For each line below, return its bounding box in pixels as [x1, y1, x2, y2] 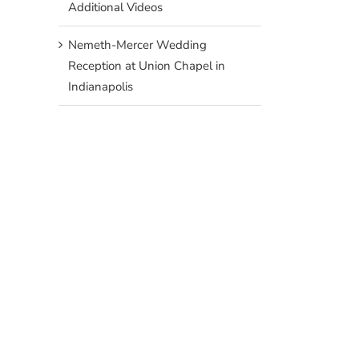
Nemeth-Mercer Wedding [68, 36, 207, 53]
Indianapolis [68, 78, 133, 95]
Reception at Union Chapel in [68, 57, 225, 74]
